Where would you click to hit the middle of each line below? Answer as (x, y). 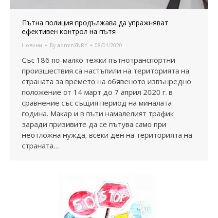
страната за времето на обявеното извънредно (107, 81)
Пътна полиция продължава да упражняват (95, 22)
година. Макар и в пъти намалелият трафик (98, 113)
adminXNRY (73, 45)
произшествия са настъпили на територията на (106, 70)
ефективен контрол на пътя (69, 31)
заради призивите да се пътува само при (94, 124)
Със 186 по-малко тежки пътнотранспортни (99, 60)
